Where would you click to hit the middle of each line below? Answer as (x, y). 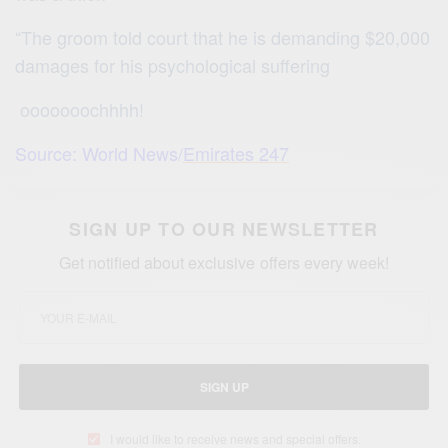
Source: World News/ (99, 153)
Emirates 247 (236, 153)
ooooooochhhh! (80, 109)
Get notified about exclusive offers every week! (224, 263)
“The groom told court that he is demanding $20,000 (223, 37)
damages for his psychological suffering (173, 65)
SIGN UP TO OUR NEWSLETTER (224, 229)
